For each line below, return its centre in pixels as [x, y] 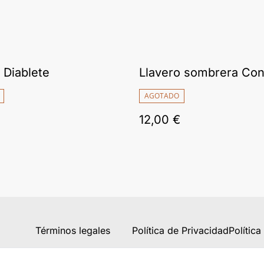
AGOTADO [162, 96]
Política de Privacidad [180, 231]
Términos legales [73, 231]
